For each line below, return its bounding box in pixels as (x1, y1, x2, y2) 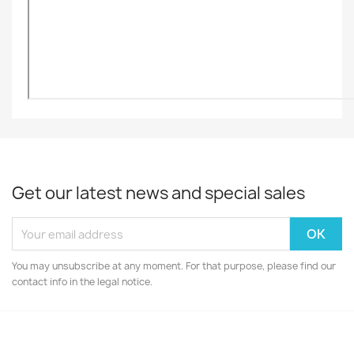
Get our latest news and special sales (12, 182, 305, 205)
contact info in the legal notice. (12, 275, 153, 288)
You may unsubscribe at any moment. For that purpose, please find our (12, 259, 336, 273)
